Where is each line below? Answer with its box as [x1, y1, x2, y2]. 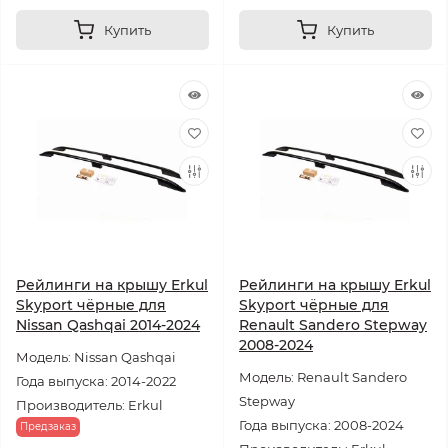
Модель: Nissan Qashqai [16, 349, 176, 365]
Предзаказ [20, 420, 76, 433]
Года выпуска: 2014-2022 [16, 373, 176, 389]
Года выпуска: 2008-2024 [239, 417, 404, 433]
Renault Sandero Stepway [239, 316, 427, 334]
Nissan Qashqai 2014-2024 [16, 316, 200, 334]
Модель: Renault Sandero [239, 369, 407, 385]
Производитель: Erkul [16, 397, 163, 413]
